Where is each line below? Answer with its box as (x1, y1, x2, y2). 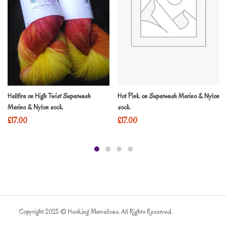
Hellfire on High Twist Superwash (8, 91, 91, 101)
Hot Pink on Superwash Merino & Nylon (118, 91, 219, 101)
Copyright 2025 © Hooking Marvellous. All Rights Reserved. (18, 207, 177, 217)
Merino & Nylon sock (8, 102, 63, 112)
